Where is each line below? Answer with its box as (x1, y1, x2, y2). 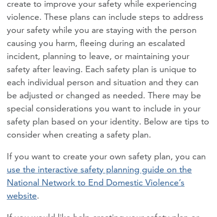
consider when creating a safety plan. (7, 128, 151, 140)
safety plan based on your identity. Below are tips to (7, 115, 209, 127)
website (7, 189, 37, 201)
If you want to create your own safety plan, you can (7, 150, 206, 162)
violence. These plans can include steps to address (7, 11, 203, 22)
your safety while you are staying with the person (7, 24, 197, 35)
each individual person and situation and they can (7, 76, 199, 88)
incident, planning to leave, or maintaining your (7, 50, 189, 62)
